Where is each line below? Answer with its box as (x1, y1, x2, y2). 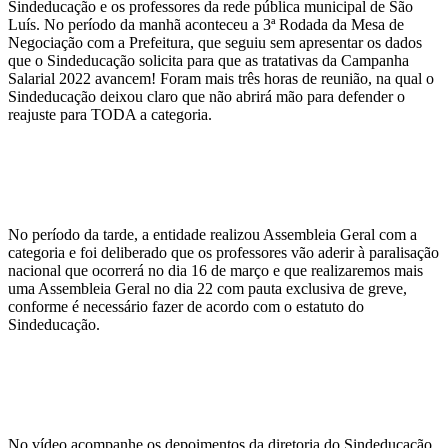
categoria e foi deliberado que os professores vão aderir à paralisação (8, 244, 439, 262)
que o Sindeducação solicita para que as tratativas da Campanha (8, 52, 409, 70)
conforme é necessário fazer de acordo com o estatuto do (8, 298, 364, 316)
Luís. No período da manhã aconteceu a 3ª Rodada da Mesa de (8, 16, 404, 34)
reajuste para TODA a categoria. (8, 106, 212, 124)
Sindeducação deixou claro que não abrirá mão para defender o (8, 88, 405, 106)
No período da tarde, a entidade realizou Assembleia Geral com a (8, 226, 417, 244)
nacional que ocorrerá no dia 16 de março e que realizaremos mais (8, 262, 423, 280)
